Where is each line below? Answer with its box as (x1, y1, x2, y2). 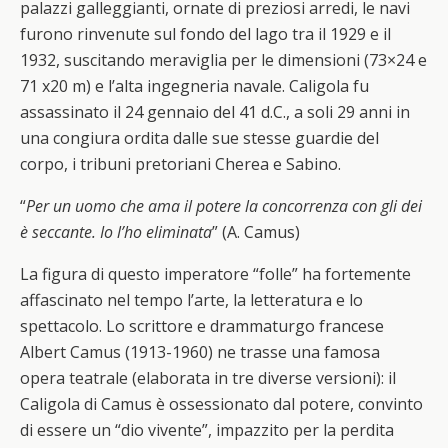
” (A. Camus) (212, 221, 300, 243)
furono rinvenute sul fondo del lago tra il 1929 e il (20, 23, 391, 45)
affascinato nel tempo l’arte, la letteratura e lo (20, 289, 363, 311)
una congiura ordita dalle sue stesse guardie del (20, 127, 379, 149)
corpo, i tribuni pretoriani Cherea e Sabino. (20, 153, 341, 175)
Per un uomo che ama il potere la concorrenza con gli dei (26, 195, 422, 217)
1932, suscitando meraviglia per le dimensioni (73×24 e (20, 49, 427, 71)
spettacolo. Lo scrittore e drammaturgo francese (20, 315, 384, 337)
